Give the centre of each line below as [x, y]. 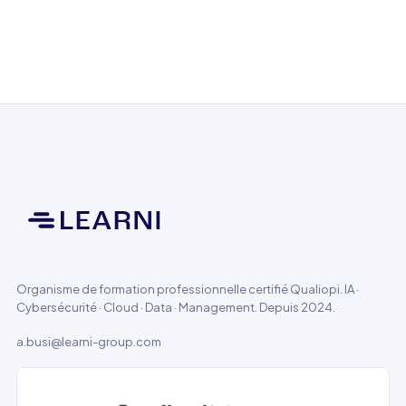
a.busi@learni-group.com [89, 342]
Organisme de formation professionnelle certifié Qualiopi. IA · [188, 289]
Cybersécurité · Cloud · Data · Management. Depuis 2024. [176, 307]
